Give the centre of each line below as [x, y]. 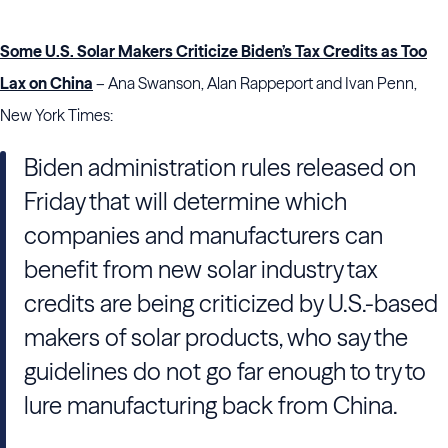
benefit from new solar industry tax [201, 269]
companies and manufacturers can [203, 235]
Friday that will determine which [185, 201]
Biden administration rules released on [220, 167]
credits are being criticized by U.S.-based [231, 303]
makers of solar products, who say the [216, 337]
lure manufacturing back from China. [211, 405]
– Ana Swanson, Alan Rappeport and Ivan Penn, [255, 83]
